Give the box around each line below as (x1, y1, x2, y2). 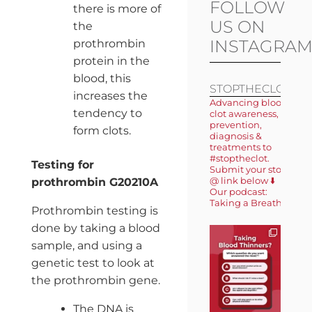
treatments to (209, 141, 272, 153)
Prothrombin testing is (31, 203, 158, 217)
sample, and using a (31, 238, 142, 252)
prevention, (209, 119, 262, 131)
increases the (72, 88, 148, 102)
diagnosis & (209, 130, 262, 142)
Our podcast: (209, 186, 267, 198)
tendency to (72, 106, 142, 120)
